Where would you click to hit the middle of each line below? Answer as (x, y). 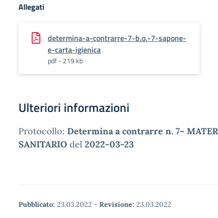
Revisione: (117, 204)
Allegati (31, 7)
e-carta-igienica (74, 50)
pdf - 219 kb (65, 61)
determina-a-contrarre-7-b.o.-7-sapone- (117, 38)
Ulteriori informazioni (74, 108)
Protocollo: (43, 131)
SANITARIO (43, 144)
